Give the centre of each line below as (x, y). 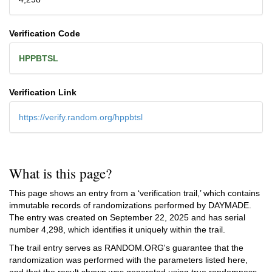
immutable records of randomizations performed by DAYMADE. (130, 205)
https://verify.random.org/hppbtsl (81, 117)
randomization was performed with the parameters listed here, (128, 260)
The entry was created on (59, 217)
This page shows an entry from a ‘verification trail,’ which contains (134, 193)
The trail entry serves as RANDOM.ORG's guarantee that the (126, 248)
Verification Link (43, 92)
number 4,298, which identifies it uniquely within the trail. (117, 229)
